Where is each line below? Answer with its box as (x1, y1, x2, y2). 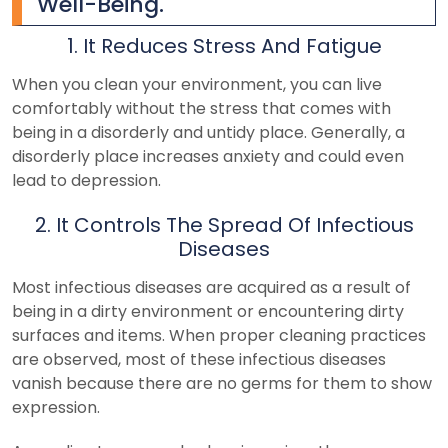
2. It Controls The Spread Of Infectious (34, 210, 414, 239)
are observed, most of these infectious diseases (12, 347, 386, 371)
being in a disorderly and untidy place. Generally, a (12, 120, 405, 144)
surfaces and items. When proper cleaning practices (12, 323, 426, 347)
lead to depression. (12, 168, 161, 192)
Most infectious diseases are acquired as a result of (12, 275, 411, 299)
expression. (12, 395, 100, 419)
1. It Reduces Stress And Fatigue (66, 31, 382, 60)
